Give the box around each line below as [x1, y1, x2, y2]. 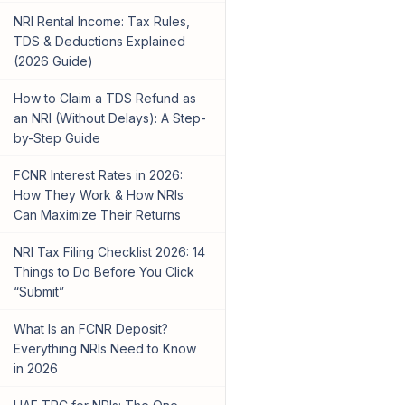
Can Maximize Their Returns [13, 207, 181, 223]
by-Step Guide [13, 130, 100, 146]
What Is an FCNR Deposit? [13, 321, 168, 337]
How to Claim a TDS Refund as [13, 90, 196, 107]
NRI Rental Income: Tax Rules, [13, 14, 190, 30]
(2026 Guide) [13, 53, 93, 70]
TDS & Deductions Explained [13, 33, 185, 50]
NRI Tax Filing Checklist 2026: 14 [13, 244, 205, 260]
